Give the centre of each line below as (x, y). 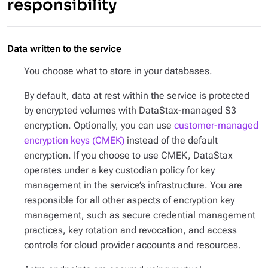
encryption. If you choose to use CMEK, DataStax (128, 155)
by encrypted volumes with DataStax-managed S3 (130, 110)
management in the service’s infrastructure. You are (133, 185)
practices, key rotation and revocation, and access (130, 230)
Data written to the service (64, 49)
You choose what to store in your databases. (118, 71)
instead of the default (171, 140)
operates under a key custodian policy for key (119, 170)
